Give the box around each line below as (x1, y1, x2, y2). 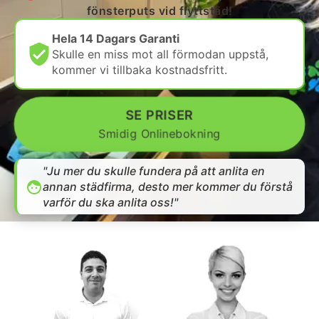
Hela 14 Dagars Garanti (52, 31, 179, 46)
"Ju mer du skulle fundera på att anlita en (43, 164, 265, 178)
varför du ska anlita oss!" (43, 195, 178, 209)
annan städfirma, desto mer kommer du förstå (43, 179, 293, 194)
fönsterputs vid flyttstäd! (86, 4, 233, 18)
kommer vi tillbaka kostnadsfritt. (52, 63, 227, 77)
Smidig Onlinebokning (98, 127, 221, 142)
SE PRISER (125, 107, 194, 122)
